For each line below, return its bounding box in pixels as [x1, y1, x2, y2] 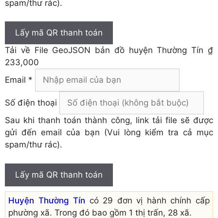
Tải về [5, 45, 35, 55]
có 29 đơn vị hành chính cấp [85, 195, 210, 205]
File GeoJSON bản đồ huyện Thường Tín [34, 45, 204, 55]
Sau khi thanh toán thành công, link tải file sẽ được [5, 115, 213, 126]
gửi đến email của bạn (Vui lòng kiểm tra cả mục [5, 127, 213, 138]
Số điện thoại [5, 98, 57, 108]
